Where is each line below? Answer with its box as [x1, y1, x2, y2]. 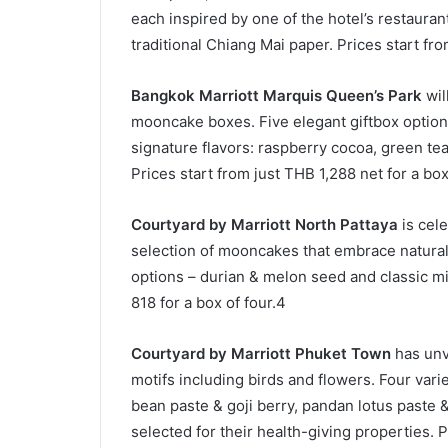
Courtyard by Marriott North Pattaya [130, 215, 398, 235]
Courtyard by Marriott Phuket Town [130, 344, 391, 364]
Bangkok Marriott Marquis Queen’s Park [130, 86, 422, 106]
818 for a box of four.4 [130, 293, 286, 313]
